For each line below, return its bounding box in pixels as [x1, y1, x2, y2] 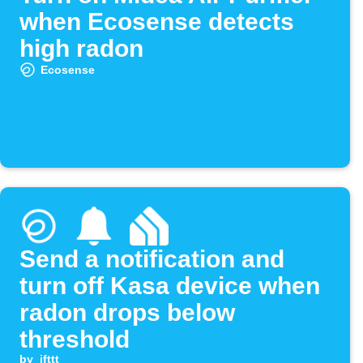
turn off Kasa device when [19, 272, 320, 300]
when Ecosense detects [19, 8, 294, 36]
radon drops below [19, 299, 235, 327]
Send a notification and [19, 246, 284, 273]
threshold [19, 326, 130, 353]
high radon [19, 35, 143, 62]
